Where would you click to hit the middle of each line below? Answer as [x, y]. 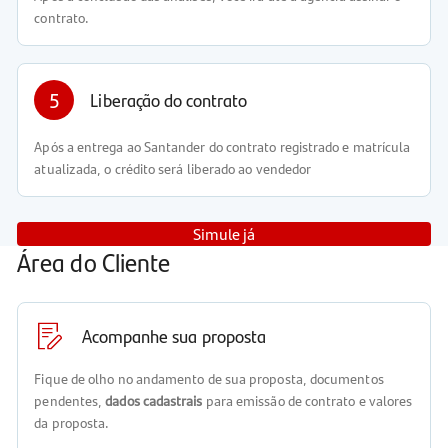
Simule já [224, 233]
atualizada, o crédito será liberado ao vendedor [173, 168]
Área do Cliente [94, 261]
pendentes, [70, 400]
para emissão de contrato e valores [307, 400]
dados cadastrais [154, 400]
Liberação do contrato [169, 99]
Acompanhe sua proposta [174, 335]
